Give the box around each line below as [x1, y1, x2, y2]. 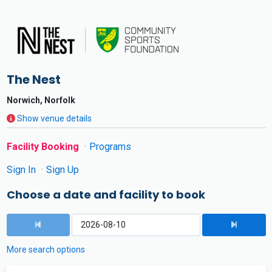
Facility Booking [6, 141, 81, 152]
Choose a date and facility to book [6, 187, 205, 202]
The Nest [6, 71, 61, 88]
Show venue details [16, 114, 92, 123]
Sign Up [46, 164, 79, 175]
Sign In [6, 164, 38, 175]
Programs [89, 141, 131, 152]
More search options [6, 245, 85, 254]
